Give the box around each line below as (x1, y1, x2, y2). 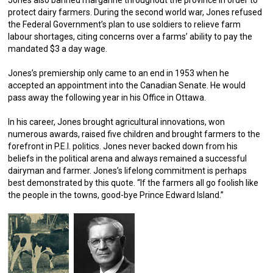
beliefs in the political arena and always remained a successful (8, 154, 247, 163)
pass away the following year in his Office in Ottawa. (8, 93, 207, 102)
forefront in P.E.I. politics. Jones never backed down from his (8, 141, 238, 151)
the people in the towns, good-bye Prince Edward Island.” (8, 190, 224, 200)
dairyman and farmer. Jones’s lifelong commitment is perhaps (8, 166, 247, 175)
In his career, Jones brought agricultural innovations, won (8, 117, 225, 127)
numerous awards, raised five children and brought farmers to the (8, 129, 261, 139)
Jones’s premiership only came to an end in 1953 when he (8, 68, 230, 78)
